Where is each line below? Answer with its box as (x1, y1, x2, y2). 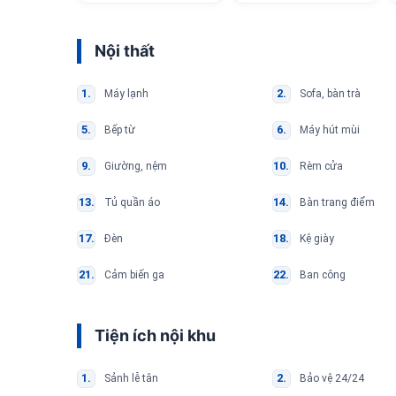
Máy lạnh (104, 87, 148, 100)
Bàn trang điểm (299, 195, 375, 209)
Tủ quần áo (104, 195, 160, 209)
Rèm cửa (299, 159, 343, 172)
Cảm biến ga (104, 268, 164, 281)
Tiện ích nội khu (95, 325, 216, 345)
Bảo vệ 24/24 (299, 371, 364, 385)
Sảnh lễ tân (104, 371, 158, 385)
